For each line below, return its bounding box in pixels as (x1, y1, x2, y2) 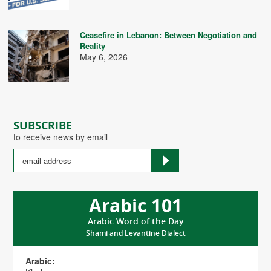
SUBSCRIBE (13, 118, 72, 134)
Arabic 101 (89, 193, 182, 218)
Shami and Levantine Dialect (85, 229, 186, 238)
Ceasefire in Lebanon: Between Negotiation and (80, 29, 257, 41)
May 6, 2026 (80, 51, 128, 63)
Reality (80, 40, 105, 51)
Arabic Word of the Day (87, 215, 184, 227)
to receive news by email (13, 131, 108, 143)
